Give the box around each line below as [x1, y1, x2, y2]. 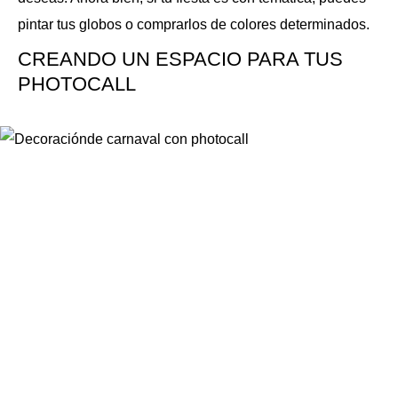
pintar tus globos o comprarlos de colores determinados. [18, 17, 370, 32]
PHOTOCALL [18, 73, 136, 95]
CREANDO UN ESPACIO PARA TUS [18, 48, 343, 70]
